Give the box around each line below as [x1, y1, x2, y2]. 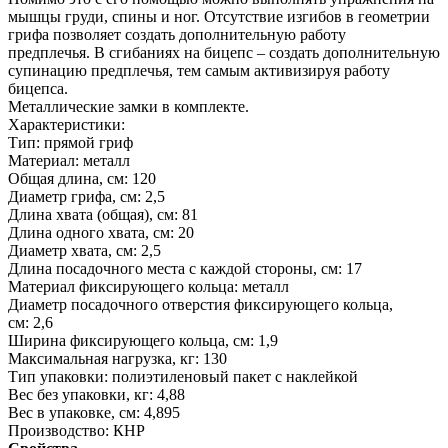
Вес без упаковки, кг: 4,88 [8, 385, 185, 403]
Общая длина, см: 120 [8, 169, 156, 187]
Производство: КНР [8, 421, 145, 439]
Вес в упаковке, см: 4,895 [8, 403, 180, 421]
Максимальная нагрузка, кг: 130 [8, 349, 227, 367]
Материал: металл [8, 151, 130, 169]
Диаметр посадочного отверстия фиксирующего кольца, [8, 295, 393, 313]
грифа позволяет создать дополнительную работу [8, 25, 346, 43]
